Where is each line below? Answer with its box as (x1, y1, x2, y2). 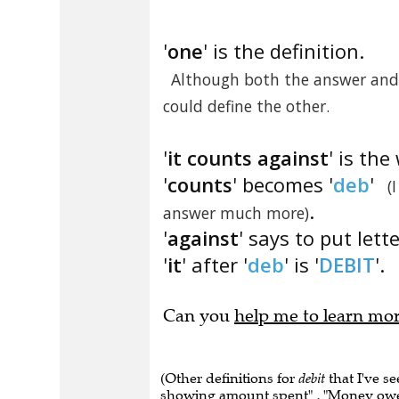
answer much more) (163, 202, 309, 224)
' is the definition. (203, 37, 364, 64)
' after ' (182, 251, 248, 278)
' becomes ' (232, 171, 333, 198)
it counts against (167, 144, 329, 171)
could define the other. (163, 95, 330, 117)
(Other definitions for (160, 370, 298, 387)
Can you (163, 305, 234, 327)
